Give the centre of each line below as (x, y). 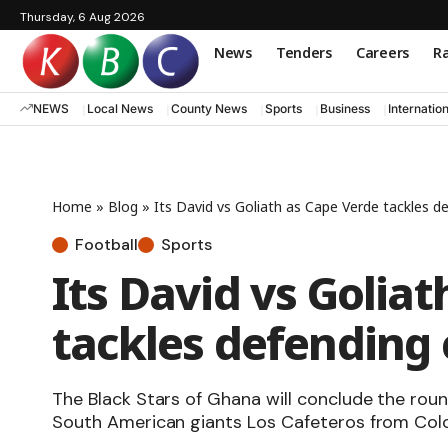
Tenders (303, 52)
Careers (382, 52)
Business (345, 109)
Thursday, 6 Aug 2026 (82, 17)
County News (209, 109)
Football (106, 244)
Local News (120, 109)
